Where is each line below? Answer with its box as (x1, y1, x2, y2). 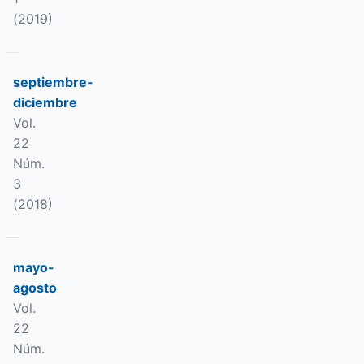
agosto (13, 279, 57, 296)
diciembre (13, 94, 77, 110)
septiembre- (13, 74, 93, 90)
